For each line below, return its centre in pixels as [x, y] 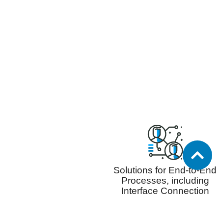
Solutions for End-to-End [165, 170]
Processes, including [165, 181]
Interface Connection [165, 191]
